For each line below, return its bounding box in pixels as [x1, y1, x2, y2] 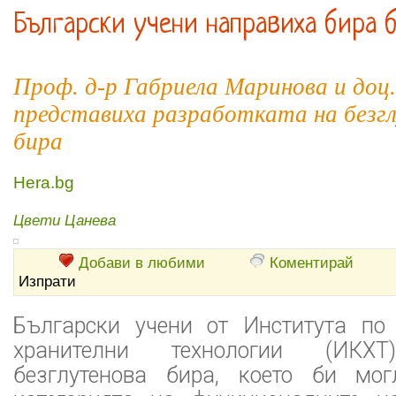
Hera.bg [13, 173, 74, 192]
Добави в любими [79, 254, 205, 271]
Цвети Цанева [13, 211, 116, 229]
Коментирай [270, 254, 354, 271]
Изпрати [19, 272, 76, 290]
